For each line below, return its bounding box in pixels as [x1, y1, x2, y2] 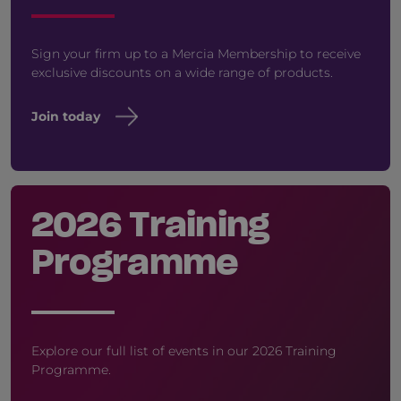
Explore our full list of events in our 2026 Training [30, 342, 337, 359]
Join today [30, 107, 100, 124]
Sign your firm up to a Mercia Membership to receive [30, 45, 361, 62]
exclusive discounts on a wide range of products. [30, 64, 333, 81]
